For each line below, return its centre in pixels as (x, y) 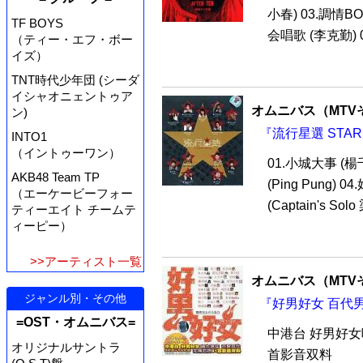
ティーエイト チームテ (74, 210)
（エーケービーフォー (72, 194)
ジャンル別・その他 (75, 299)
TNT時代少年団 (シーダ (75, 80)
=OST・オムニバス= (75, 322)
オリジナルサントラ (66, 348)
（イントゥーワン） (66, 153)
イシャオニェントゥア (72, 96)
